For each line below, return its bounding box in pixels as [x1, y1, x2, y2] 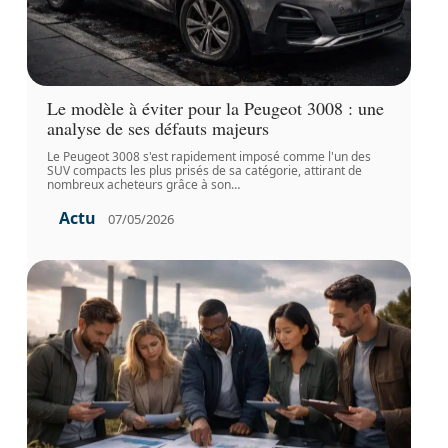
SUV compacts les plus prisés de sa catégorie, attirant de [46, 162, 362, 180]
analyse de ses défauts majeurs [46, 116, 269, 141]
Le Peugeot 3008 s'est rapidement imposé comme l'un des [46, 148, 371, 166]
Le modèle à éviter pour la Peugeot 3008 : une [46, 96, 384, 121]
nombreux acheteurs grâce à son [46, 176, 231, 194]
